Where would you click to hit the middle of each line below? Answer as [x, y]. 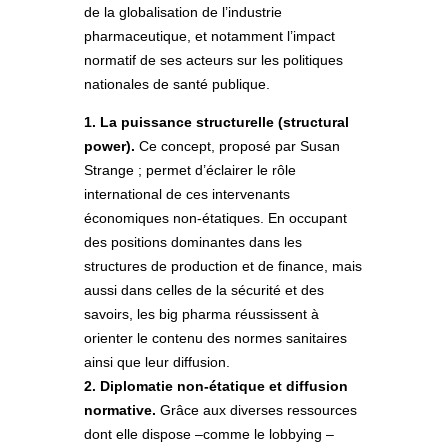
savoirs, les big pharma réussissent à [201, 313]
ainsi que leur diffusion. [157, 361]
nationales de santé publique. [177, 83]
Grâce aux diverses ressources [256, 409]
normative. [120, 409]
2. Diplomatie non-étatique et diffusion [216, 385]
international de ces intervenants [187, 193]
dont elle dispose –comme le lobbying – [209, 433]
